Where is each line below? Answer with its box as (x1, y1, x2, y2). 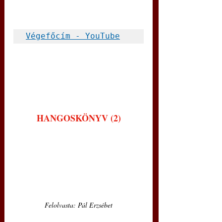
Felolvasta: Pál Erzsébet (45, 200, 112, 210)
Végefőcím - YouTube (26, 31, 120, 41)
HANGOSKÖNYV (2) (36, 111, 121, 124)
